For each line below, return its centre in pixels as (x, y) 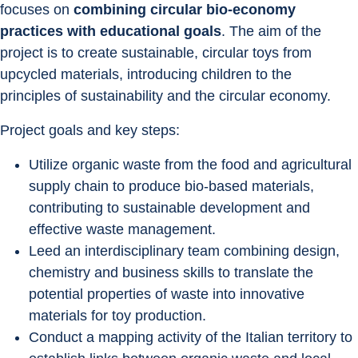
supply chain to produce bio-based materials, (173, 187)
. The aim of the (273, 32)
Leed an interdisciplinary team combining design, (186, 251)
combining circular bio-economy (187, 10)
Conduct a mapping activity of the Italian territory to (193, 338)
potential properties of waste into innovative (169, 294)
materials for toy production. (117, 316)
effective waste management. (122, 230)
